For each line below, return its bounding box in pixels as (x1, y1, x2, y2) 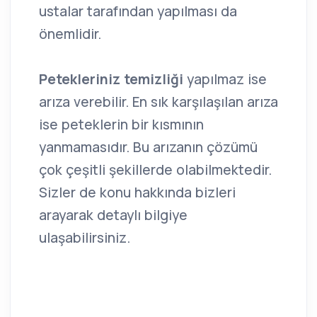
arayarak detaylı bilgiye (39, 206, 188, 225)
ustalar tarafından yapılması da (39, 2, 237, 21)
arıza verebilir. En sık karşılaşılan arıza (39, 93, 278, 112)
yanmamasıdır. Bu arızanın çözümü (39, 138, 258, 157)
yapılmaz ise (183, 70, 267, 89)
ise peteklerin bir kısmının (39, 115, 204, 134)
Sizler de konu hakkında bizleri (39, 183, 236, 202)
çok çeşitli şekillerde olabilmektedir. (39, 161, 272, 180)
